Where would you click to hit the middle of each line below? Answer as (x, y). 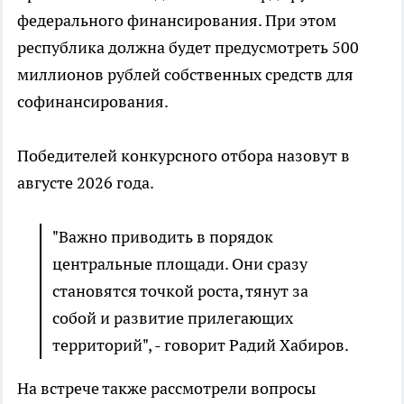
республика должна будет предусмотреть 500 (188, 48)
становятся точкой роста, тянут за (180, 291)
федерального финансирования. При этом (177, 21)
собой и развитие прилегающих (173, 318)
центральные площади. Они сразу (180, 264)
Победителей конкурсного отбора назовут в (184, 156)
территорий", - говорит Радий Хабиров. (201, 345)
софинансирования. (93, 102)
